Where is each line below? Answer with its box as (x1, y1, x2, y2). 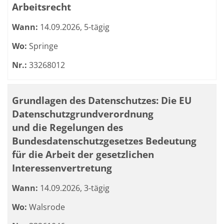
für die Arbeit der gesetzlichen (12, 147, 154, 161)
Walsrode (27, 201, 65, 212)
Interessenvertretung (12, 161, 112, 174)
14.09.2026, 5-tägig (38, 21, 109, 32)
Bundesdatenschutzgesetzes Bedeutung (12, 134, 196, 147)
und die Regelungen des (12, 120, 123, 134)
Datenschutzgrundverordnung (12, 107, 153, 120)
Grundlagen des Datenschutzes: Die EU (12, 93, 191, 107)
